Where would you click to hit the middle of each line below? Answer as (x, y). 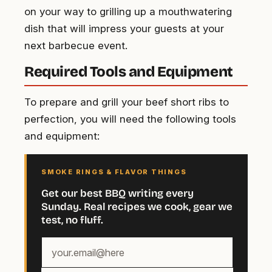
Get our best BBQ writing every (117, 194)
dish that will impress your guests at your (124, 29)
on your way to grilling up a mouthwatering (128, 12)
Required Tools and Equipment (129, 72)
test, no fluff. (72, 220)
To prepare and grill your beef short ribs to (127, 102)
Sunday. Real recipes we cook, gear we (137, 207)
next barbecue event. (76, 46)
